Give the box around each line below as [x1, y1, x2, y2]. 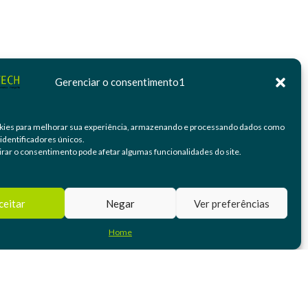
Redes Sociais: [107, 266, 184, 281]
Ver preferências [193, 197, 269, 210]
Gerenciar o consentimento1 [55, 75, 186, 88]
